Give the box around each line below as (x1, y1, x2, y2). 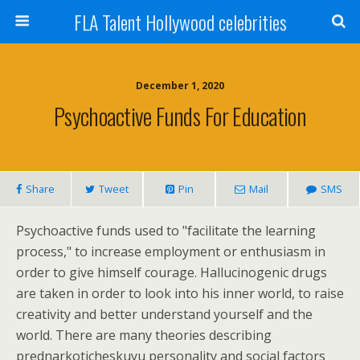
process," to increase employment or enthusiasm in (16, 243, 325, 260)
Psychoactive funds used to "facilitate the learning (16, 222, 316, 239)
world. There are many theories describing (16, 326, 272, 344)
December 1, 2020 (136, 79, 224, 92)
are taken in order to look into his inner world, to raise (16, 284, 344, 302)
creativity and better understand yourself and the (16, 305, 313, 323)
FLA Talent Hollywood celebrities (73, 7, 287, 36)
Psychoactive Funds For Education (53, 99, 307, 133)
